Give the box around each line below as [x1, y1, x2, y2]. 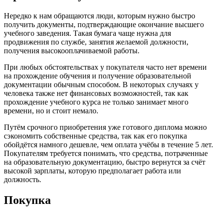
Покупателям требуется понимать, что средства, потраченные [4, 149, 208, 158]
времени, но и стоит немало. [4, 107, 98, 115]
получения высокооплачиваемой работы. [4, 46, 139, 55]
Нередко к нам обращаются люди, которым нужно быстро [4, 12, 195, 20]
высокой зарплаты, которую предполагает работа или [4, 167, 181, 175]
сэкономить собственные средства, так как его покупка [4, 132, 187, 140]
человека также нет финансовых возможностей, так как [4, 89, 188, 98]
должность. [4, 175, 41, 184]
